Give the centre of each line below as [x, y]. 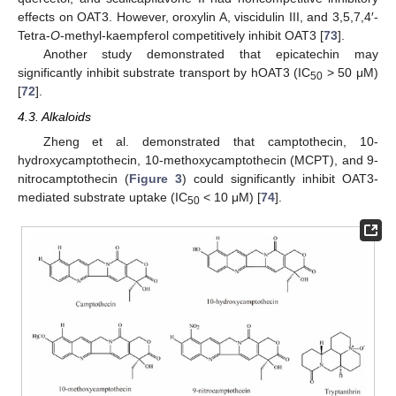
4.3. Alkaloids [54, 116]
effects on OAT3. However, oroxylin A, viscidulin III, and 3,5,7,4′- [198, 17]
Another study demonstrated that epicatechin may [210, 54]
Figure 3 [156, 178]
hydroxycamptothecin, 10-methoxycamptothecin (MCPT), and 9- [198, 160]
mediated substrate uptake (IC [103, 197]
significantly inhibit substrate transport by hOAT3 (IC [164, 73]
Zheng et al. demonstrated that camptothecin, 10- [210, 141]
